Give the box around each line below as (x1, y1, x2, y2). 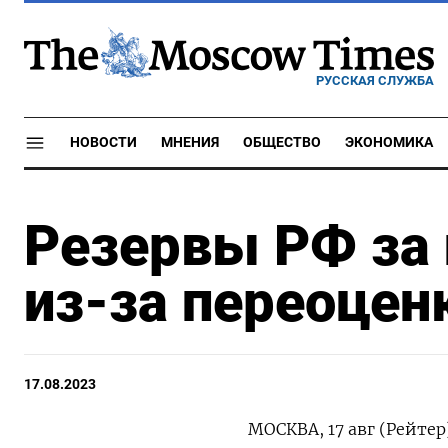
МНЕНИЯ (161, 134, 219, 151)
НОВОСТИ (70, 134, 137, 151)
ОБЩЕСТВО (243, 134, 321, 151)
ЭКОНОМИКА (345, 134, 433, 151)
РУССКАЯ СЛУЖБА (316, 72, 434, 88)
